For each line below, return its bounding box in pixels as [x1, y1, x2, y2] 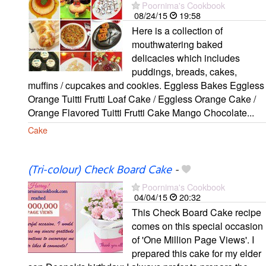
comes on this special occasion [132, 218, 263, 233]
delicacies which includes [132, 51, 240, 65]
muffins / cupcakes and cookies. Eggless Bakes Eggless [28, 78, 264, 93]
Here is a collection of [132, 24, 223, 38]
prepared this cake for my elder [132, 246, 261, 260]
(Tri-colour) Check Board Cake [28, 161, 172, 179]
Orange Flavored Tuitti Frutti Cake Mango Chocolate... [28, 106, 254, 120]
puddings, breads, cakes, [132, 65, 237, 79]
